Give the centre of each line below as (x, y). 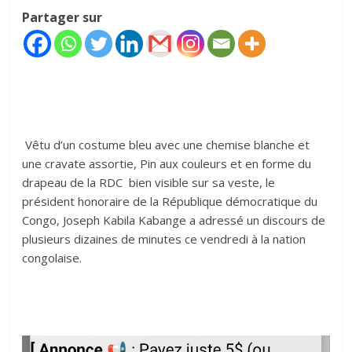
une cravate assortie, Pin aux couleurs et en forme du (167, 164)
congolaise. (52, 258)
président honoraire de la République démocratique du (170, 202)
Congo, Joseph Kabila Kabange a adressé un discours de (174, 220)
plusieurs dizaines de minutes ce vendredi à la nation (164, 239)
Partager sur (62, 18)
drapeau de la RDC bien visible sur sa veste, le (149, 183)
